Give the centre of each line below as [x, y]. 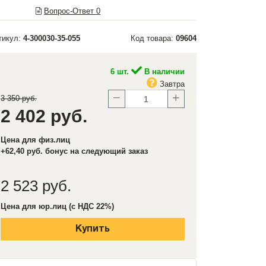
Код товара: [153, 38]
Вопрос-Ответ [70, 11]
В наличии [163, 72]
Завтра [171, 84]
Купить [93, 229]
